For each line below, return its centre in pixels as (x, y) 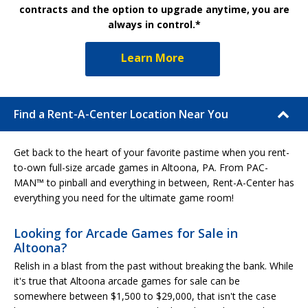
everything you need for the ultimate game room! (124, 197)
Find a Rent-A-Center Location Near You (121, 114)
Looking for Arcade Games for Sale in (126, 233)
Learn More (153, 57)
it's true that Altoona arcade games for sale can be (127, 280)
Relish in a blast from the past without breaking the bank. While (154, 265)
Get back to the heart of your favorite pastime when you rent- (152, 152)
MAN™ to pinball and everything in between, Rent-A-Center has (154, 182)
